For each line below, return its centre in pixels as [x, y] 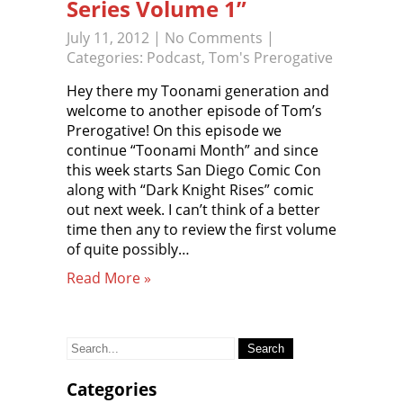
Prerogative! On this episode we [174, 130]
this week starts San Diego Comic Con [194, 170]
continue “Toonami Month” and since [193, 150]
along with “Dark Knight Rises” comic [190, 190]
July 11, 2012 [108, 38]
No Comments [214, 38]
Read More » [109, 278]
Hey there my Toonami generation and [198, 91]
